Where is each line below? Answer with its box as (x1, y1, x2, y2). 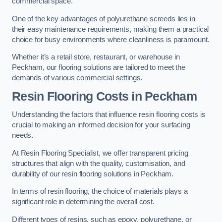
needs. (12, 131, 34, 140)
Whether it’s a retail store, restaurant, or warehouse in (12, 53, 180, 61)
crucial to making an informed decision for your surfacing (12, 121, 190, 129)
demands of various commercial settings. (12, 74, 143, 82)
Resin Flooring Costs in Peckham (12, 89, 197, 103)
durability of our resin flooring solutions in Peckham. (12, 169, 174, 178)
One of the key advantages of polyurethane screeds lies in (12, 14, 195, 23)
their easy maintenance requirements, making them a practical (12, 25, 209, 33)
